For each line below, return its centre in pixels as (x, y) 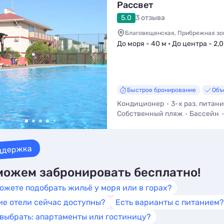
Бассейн (204, 114)
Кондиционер (140, 104)
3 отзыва (150, 18)
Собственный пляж (150, 114)
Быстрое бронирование (161, 90)
